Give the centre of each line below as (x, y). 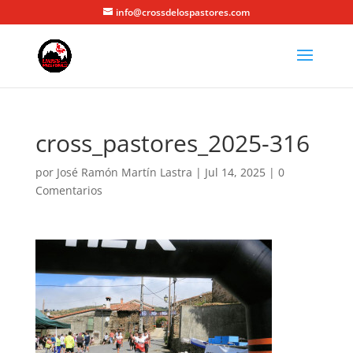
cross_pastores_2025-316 (172, 143)
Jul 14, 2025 (235, 172)
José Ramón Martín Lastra (124, 172)
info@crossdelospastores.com (182, 12)
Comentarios (69, 190)
